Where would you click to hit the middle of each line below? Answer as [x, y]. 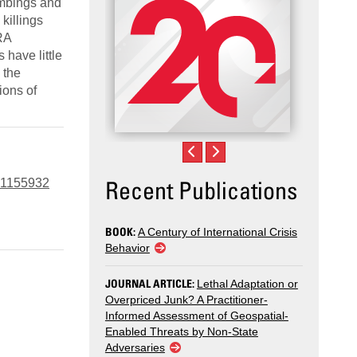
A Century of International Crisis [217, 232]
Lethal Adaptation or [247, 284]
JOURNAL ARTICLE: [151, 284]
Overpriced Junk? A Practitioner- [186, 300]
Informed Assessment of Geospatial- [196, 316]
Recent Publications [201, 190]
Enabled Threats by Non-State [181, 332]
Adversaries [135, 348]
